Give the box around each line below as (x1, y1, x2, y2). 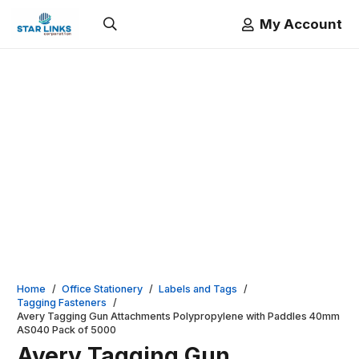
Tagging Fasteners (17, 296, 107, 309)
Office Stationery (62, 283, 143, 295)
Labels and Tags (159, 283, 238, 295)
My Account (260, 15, 342, 32)
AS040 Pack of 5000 (17, 324, 116, 336)
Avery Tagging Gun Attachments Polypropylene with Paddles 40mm (17, 310, 340, 322)
